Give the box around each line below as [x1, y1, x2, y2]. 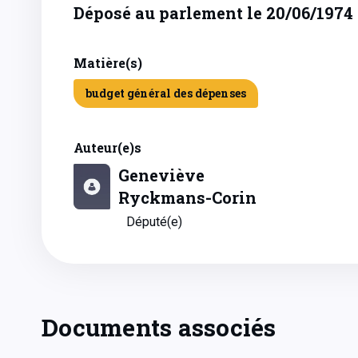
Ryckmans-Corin [118, 187, 257, 208]
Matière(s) [74, 54, 142, 71]
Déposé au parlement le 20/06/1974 [74, 2, 353, 23]
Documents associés [42, 312, 276, 343]
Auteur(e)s [74, 139, 141, 156]
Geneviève [118, 165, 205, 185]
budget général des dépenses [86, 86, 247, 101]
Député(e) [126, 214, 182, 229]
